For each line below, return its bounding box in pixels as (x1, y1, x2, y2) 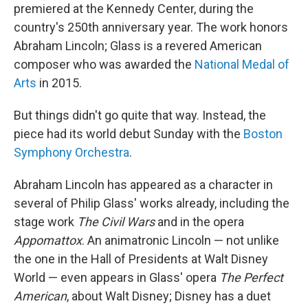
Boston (243, 126, 283, 141)
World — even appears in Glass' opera (14, 270, 219, 285)
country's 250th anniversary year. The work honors (14, 20, 288, 34)
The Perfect (219, 270, 283, 285)
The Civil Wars (77, 214, 155, 229)
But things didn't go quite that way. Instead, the (14, 108, 266, 122)
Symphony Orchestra (14, 145, 129, 159)
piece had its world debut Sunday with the (14, 126, 243, 141)
